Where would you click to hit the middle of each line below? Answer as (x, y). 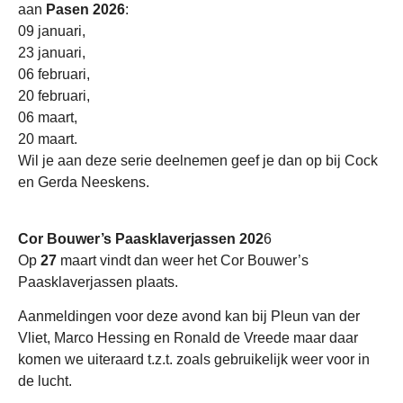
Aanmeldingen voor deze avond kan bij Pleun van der (189, 317)
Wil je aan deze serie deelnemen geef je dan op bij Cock (198, 161)
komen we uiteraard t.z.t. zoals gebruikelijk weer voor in (194, 360)
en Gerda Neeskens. (84, 183)
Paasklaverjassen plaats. (98, 282)
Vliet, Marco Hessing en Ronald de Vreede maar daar (188, 338)
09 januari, (52, 31)
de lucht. (45, 381)
